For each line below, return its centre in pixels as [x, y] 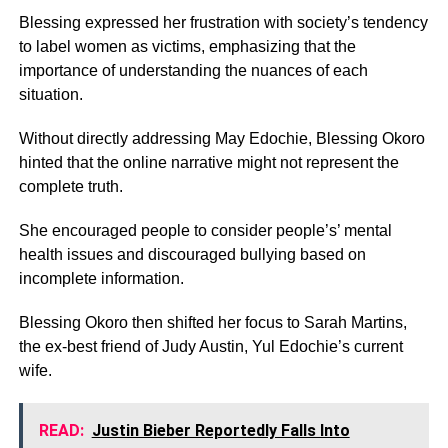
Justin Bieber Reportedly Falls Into [220, 430]
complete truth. [70, 186]
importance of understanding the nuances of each [193, 70]
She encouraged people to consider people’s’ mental [205, 230]
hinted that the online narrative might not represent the [208, 162]
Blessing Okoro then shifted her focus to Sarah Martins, [212, 322]
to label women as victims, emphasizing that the [187, 46]
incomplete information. [101, 278]
